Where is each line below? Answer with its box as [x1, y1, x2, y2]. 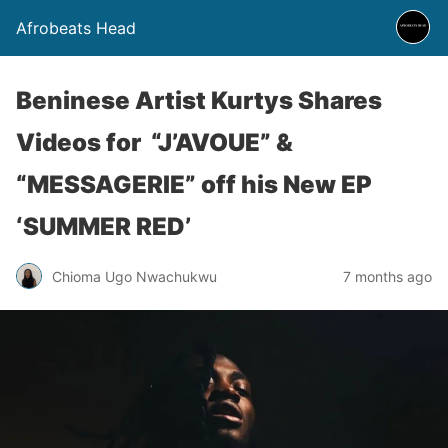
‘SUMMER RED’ [16, 212, 191, 241]
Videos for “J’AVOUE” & [16, 128, 293, 157]
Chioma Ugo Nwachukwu [52, 267, 217, 285]
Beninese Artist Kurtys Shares [16, 86, 382, 115]
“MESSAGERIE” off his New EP [16, 170, 372, 199]
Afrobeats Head [16, 18, 136, 38]
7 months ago [343, 267, 432, 285]
